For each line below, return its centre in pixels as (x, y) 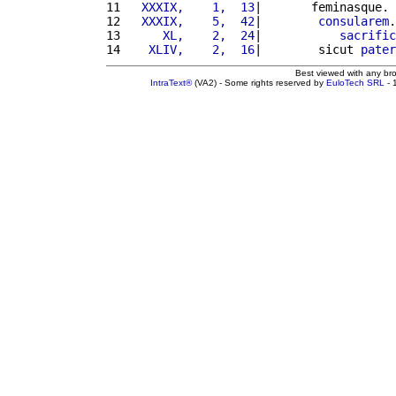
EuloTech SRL (355, 82)
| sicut (308, 49)
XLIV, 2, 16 (191, 49)
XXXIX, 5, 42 (191, 21)
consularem (354, 21)
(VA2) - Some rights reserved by (259, 82)
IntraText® (171, 82)
